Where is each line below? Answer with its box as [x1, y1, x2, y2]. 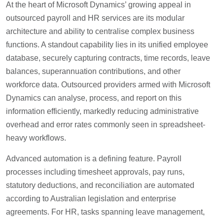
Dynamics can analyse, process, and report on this [6, 94, 182, 103]
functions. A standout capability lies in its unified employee [6, 40, 208, 49]
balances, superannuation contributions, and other [6, 67, 181, 76]
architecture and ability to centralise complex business [6, 27, 194, 36]
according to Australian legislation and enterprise [6, 194, 176, 203]
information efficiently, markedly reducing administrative [6, 107, 199, 116]
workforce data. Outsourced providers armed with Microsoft [6, 80, 210, 89]
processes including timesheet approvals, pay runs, [6, 168, 184, 177]
